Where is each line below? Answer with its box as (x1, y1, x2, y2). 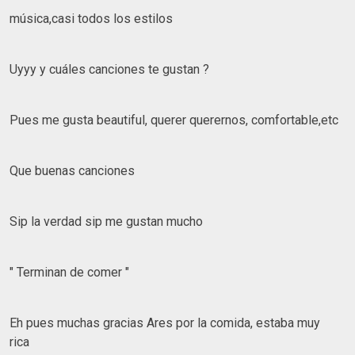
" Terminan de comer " (10, 264, 132, 280)
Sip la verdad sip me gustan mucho (10, 213, 206, 229)
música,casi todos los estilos (10, 10, 176, 26)
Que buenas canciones (10, 162, 135, 178)
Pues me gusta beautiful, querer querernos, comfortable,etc (10, 112, 342, 128)
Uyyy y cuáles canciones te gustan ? (10, 61, 209, 77)
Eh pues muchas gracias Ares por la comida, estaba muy (10, 315, 320, 330)
